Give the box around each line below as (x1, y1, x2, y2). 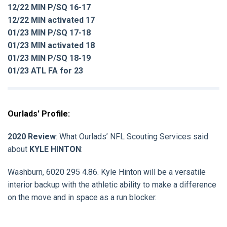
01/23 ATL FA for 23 (8, 65, 83, 75)
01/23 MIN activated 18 (8, 40, 95, 50)
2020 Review (8, 131, 56, 141)
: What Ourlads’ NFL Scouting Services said (56, 131, 208, 141)
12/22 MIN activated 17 (8, 15, 95, 25)
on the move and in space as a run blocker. (8, 192, 157, 202)
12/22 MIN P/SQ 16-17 (8, 2, 91, 12)
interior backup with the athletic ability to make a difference (8, 179, 216, 190)
